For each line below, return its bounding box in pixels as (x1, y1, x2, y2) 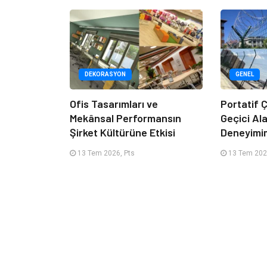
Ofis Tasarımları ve (70, 97, 158, 110)
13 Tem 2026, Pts (76, 148, 135, 157)
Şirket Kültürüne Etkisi (70, 125, 175, 139)
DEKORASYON (85, 70, 126, 77)
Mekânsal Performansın (70, 111, 181, 125)
